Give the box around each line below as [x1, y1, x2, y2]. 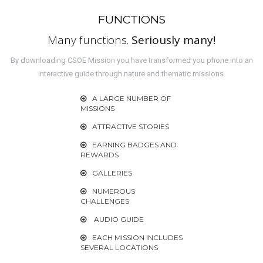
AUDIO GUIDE [92, 214, 144, 224]
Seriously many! [131, 32, 215, 48]
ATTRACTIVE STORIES [92, 122, 169, 131]
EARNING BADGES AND [92, 140, 177, 149]
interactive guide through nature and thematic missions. [38, 69, 225, 78]
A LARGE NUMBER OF [92, 93, 171, 103]
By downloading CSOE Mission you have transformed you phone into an [10, 55, 253, 65]
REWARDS [80, 150, 119, 159]
